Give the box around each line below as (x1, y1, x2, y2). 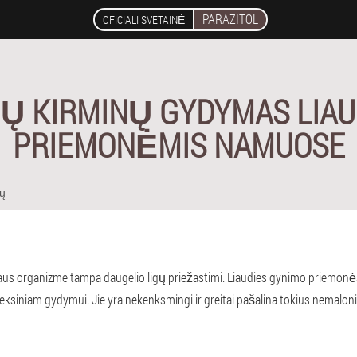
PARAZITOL (202, 10, 258, 27)
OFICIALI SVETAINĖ (102, 12, 185, 27)
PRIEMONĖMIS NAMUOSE (12, 123, 345, 167)
